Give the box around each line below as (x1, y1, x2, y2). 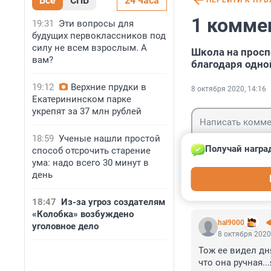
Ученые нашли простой (59, 133, 160, 144)
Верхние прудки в (71, 82, 146, 93)
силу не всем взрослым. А (32, 42, 147, 53)
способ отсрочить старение (32, 145, 151, 156)
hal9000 (218, 218, 244, 227)
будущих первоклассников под (32, 30, 166, 41)
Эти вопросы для (59, 18, 134, 29)
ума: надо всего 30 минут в (32, 157, 149, 168)
